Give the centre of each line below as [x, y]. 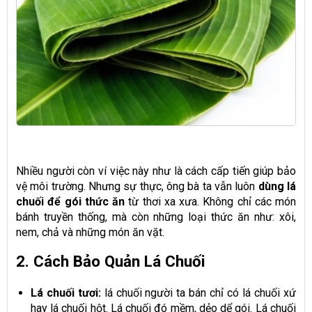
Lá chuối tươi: [65, 292]
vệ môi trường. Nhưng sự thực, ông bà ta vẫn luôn [137, 186]
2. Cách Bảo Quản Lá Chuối [111, 261]
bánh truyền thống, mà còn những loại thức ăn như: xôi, [156, 217]
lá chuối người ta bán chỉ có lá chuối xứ [198, 292]
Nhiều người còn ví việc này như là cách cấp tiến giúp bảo [156, 171]
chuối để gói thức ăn [70, 201]
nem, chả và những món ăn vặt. [90, 232]
